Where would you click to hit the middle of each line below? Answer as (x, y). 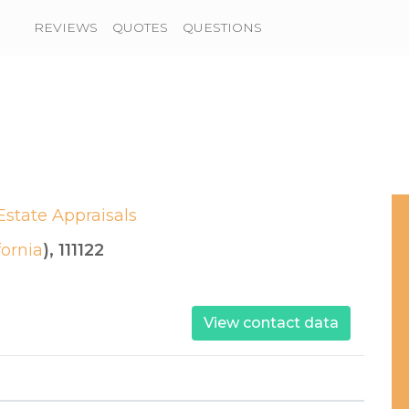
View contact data (271, 323)
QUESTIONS (223, 27)
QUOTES (141, 27)
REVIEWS (66, 27)
